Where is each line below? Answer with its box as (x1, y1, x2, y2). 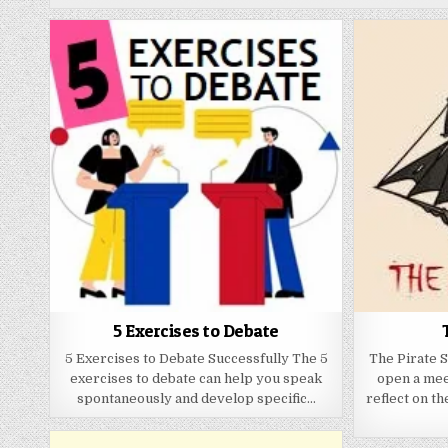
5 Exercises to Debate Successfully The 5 (64, 351, 328, 367)
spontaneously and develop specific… (76, 391, 316, 407)
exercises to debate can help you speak (70, 371, 323, 387)
